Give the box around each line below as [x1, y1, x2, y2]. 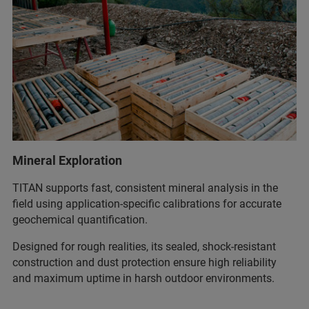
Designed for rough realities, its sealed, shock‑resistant [12, 240, 276, 254]
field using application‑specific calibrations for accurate [12, 197, 281, 211]
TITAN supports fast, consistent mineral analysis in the [12, 181, 278, 195]
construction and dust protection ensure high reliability [12, 256, 277, 270]
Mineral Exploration [12, 153, 122, 168]
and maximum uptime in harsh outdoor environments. [12, 272, 275, 286]
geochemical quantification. [12, 213, 150, 227]
